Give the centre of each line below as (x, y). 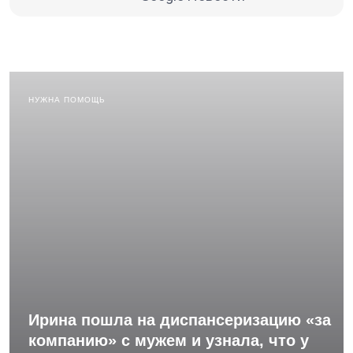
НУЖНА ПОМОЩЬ (67, 100)
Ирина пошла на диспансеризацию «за (180, 320)
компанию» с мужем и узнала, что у (169, 340)
